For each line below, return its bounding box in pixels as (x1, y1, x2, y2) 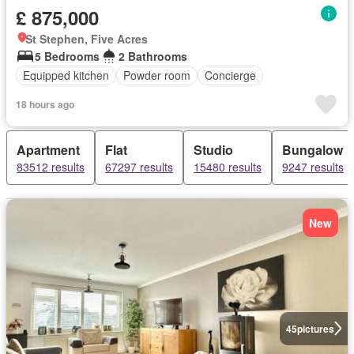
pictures (296, 321, 334, 336)
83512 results (17, 158, 85, 175)
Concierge (205, 67, 256, 83)
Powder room (123, 67, 190, 83)
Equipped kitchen (23, 67, 109, 83)
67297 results (105, 158, 173, 175)
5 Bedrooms (35, 47, 100, 64)
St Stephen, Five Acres (25, 30, 148, 47)
